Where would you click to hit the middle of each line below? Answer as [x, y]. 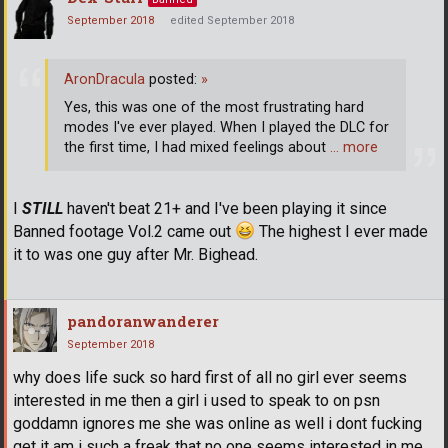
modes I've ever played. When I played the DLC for [226, 128]
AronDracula [104, 80]
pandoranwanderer [143, 320]
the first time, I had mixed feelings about [197, 148]
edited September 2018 [232, 20]
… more [354, 148]
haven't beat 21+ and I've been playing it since [225, 208]
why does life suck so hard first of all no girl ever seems [210, 377]
